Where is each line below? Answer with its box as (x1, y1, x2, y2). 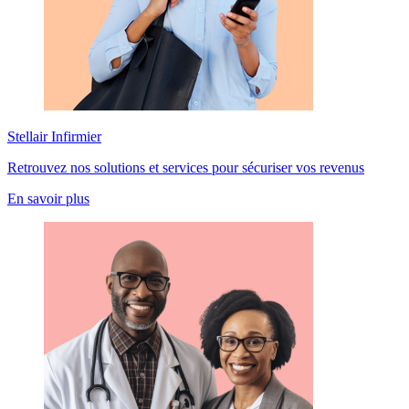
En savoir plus (7, 190, 89, 206)
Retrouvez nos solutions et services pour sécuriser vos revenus (7, 159, 364, 175)
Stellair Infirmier (7, 128, 101, 144)
